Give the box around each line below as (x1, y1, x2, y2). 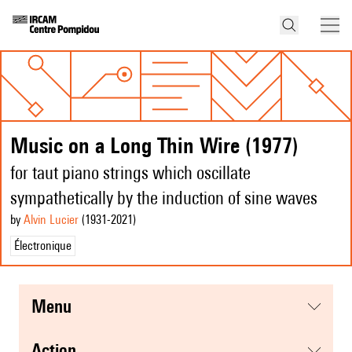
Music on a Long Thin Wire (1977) (10, 132, 299, 159)
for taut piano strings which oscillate (10, 162, 251, 184)
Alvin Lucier (24, 212, 79, 228)
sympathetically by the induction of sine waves (10, 187, 317, 209)
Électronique (14, 238, 71, 254)
